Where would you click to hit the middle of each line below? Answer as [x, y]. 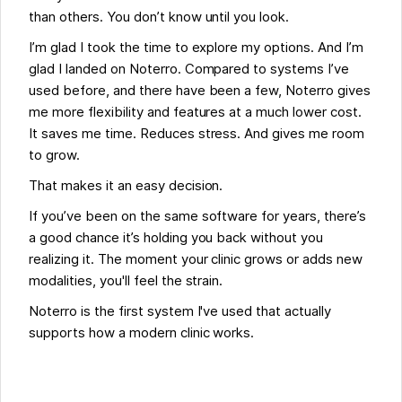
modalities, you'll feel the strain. [126, 281]
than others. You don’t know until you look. [159, 17]
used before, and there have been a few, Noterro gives [200, 91]
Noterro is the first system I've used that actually [180, 312]
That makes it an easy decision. [126, 186]
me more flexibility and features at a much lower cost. [195, 113]
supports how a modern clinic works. [142, 333]
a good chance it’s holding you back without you [176, 238]
